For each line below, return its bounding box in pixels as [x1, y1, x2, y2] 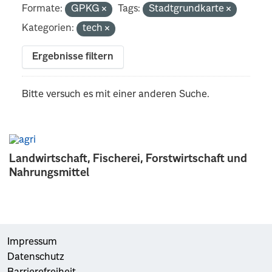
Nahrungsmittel [9, 167, 89, 178]
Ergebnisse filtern [32, 52, 114, 62]
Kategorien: [22, 23, 75, 33]
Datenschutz [7, 252, 64, 262]
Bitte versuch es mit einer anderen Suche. [22, 89, 210, 100]
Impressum [7, 237, 57, 247]
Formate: [22, 4, 63, 14]
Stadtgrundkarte [149, 4, 227, 14]
